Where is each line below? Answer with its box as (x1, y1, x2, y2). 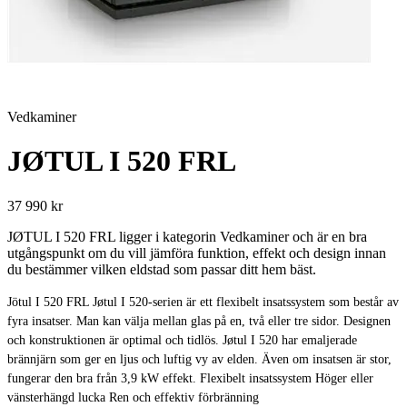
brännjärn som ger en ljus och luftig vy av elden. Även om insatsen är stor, (7, 352, 392, 366)
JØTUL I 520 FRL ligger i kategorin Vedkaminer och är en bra (7, 228, 367, 244)
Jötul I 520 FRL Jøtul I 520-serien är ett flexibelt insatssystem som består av (7, 294, 399, 309)
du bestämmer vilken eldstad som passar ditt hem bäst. (7, 261, 316, 277)
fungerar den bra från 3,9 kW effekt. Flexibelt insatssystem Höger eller (7, 371, 373, 385)
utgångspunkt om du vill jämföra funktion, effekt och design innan (7, 244, 386, 261)
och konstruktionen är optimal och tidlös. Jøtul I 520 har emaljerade (7, 333, 357, 347)
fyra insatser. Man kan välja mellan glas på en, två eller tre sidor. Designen (7, 313, 391, 328)
